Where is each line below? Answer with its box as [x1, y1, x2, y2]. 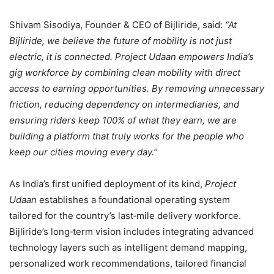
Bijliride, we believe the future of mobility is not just [9, 35, 232, 47]
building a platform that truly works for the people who [9, 130, 244, 143]
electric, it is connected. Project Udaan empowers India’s [9, 51, 254, 63]
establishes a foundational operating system [37, 194, 230, 206]
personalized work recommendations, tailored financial [9, 257, 246, 270]
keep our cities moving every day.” [9, 146, 157, 158]
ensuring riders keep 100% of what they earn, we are [9, 114, 237, 127]
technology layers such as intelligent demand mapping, [9, 242, 247, 254]
